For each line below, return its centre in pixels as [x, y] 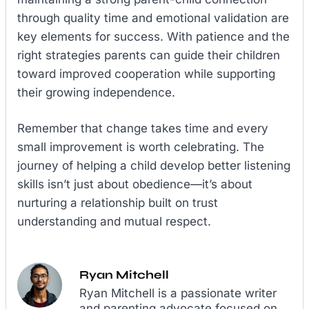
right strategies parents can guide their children [149, 55]
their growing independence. [96, 92]
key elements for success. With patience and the [153, 36]
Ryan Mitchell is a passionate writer [178, 293]
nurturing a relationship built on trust [118, 203]
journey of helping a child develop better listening [154, 166]
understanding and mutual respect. [114, 222]
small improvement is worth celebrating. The [141, 147]
